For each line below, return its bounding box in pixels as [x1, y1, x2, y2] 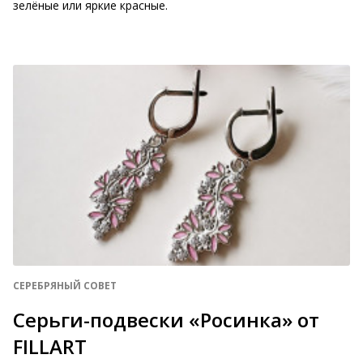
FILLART [13, 333, 87, 360]
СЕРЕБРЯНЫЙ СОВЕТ [13, 279, 117, 293]
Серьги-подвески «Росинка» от [13, 306, 319, 333]
